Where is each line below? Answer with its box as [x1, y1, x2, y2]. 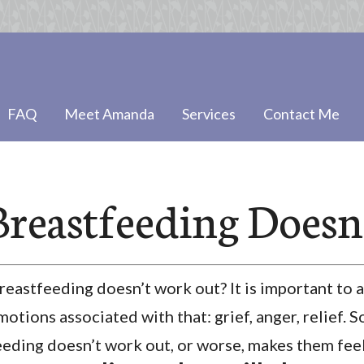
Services [182, 105, 236, 123]
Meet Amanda [64, 105, 154, 123]
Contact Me [263, 105, 340, 123]
